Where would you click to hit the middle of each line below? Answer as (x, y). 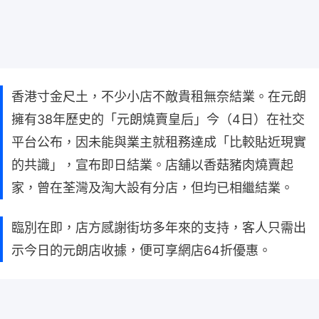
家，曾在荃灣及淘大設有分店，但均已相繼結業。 (152, 187)
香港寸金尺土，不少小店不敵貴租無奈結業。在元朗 (159, 96)
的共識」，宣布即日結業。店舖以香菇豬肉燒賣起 (152, 164)
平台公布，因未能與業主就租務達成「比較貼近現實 (159, 142)
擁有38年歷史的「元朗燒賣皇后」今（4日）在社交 (158, 119)
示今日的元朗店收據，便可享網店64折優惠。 (141, 250)
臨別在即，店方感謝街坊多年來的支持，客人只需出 (159, 227)
